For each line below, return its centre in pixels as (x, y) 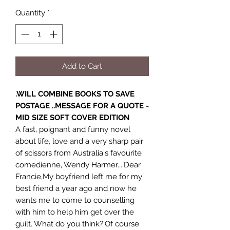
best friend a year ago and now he (76, 188)
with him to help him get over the (75, 212)
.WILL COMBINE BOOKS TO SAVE (75, 94)
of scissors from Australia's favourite (79, 153)
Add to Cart (82, 66)
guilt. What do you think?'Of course (77, 224)
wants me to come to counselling (75, 200)
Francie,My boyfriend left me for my (79, 176)
